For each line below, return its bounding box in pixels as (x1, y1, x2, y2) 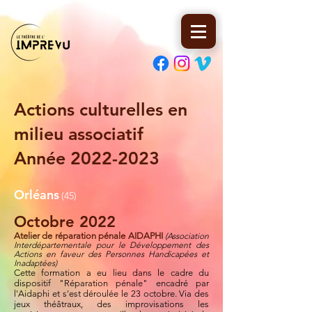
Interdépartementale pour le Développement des (14, 240, 209, 250)
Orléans (14, 187, 59, 203)
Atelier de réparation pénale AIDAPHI (14, 231, 165, 241)
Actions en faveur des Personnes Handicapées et (14, 249, 209, 259)
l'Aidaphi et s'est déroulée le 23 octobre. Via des (14, 288, 209, 299)
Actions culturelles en (14, 99, 187, 120)
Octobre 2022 (14, 212, 116, 231)
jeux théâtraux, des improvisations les (14, 299, 209, 309)
